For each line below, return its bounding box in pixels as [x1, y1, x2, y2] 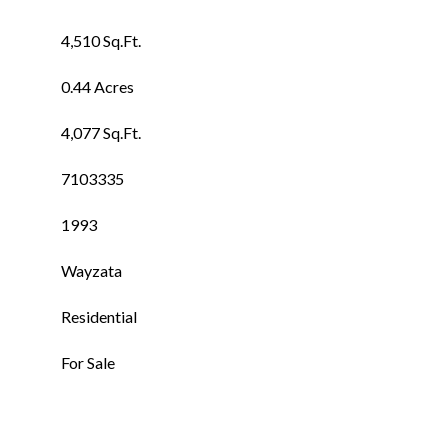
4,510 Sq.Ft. [61, 31, 141, 50]
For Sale [61, 353, 115, 372]
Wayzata [61, 261, 122, 280]
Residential [61, 307, 137, 326]
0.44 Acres [61, 77, 134, 96]
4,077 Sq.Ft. [61, 123, 141, 142]
